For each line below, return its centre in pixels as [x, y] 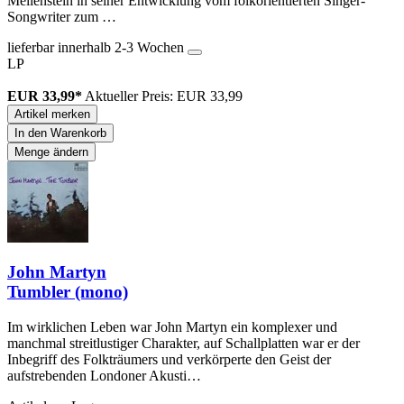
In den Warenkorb [60, 133]
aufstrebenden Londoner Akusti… [104, 376]
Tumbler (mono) [68, 292]
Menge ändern [51, 151]
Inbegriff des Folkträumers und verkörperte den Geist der [169, 360]
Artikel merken [52, 114]
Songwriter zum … [62, 16]
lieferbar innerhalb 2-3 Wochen [97, 47]
